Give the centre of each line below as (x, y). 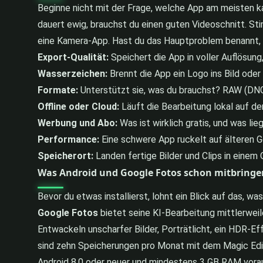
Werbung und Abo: (77, 123)
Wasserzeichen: (73, 73)
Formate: (58, 90)
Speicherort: (65, 156)
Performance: (68, 139)
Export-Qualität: (73, 57)
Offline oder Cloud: (78, 106)
